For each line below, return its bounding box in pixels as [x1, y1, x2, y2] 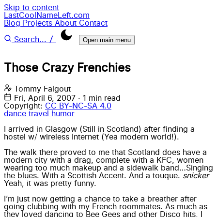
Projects [23, 19, 55, 27]
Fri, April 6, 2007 [14, 94, 78, 102]
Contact [79, 19, 108, 27]
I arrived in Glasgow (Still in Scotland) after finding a [4, 125, 195, 133]
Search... [14, 36, 46, 44]
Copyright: [4, 102, 43, 110]
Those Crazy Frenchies [4, 62, 131, 74]
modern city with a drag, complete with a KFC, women [4, 156, 203, 164]
